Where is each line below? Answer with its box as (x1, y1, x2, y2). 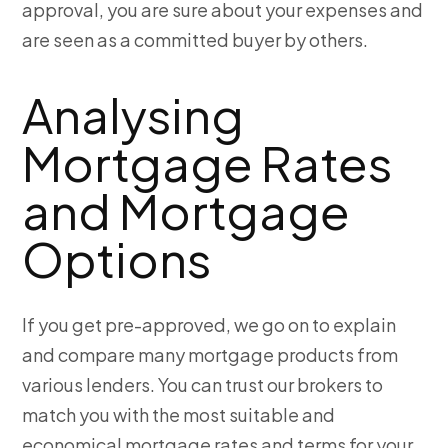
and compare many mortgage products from (22, 343, 399, 367)
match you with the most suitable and (22, 403, 336, 427)
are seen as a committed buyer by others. (22, 28, 369, 52)
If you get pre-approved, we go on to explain (22, 313, 397, 337)
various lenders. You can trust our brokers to (22, 373, 384, 397)
